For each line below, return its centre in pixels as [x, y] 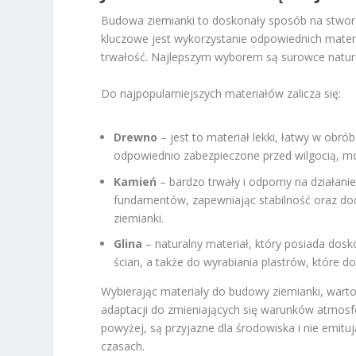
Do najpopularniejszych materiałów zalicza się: [221, 93]
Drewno [136, 137]
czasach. [123, 346]
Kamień [135, 181]
